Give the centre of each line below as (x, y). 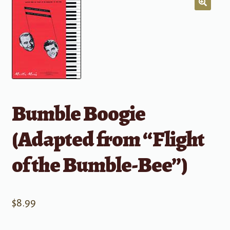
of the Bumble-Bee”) (99, 165)
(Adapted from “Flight (108, 139)
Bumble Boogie (78, 113)
